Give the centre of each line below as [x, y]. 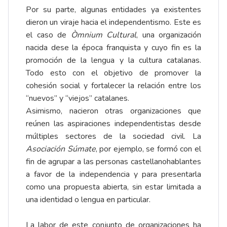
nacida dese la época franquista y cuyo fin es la [113, 48]
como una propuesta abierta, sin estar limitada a [113, 187]
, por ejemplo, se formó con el [148, 149]
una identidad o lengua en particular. [88, 200]
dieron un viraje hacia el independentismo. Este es [113, 23]
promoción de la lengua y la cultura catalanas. [113, 61]
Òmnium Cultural [103, 35]
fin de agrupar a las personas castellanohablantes [113, 162]
